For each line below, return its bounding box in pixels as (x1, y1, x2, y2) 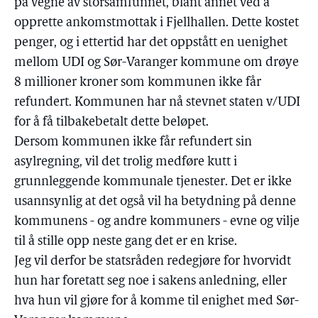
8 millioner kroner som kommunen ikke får (14, 76, 261, 89)
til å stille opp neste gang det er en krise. (14, 235, 237, 248)
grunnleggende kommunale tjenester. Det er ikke (14, 175, 292, 189)
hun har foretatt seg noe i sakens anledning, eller (14, 275, 287, 288)
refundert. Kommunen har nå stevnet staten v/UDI (14, 96, 300, 109)
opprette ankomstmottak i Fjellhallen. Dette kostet (14, 16, 299, 30)
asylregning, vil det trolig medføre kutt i (14, 155, 237, 169)
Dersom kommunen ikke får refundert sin (14, 136, 252, 149)
